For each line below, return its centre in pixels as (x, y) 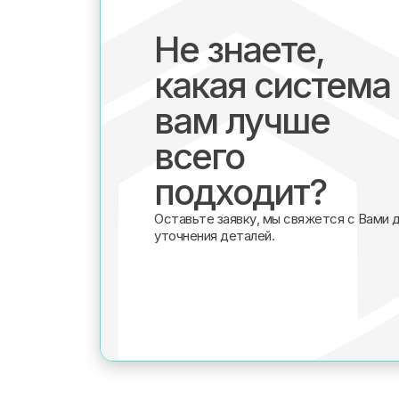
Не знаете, (239, 49)
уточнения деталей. (214, 236)
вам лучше (242, 121)
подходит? (240, 192)
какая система (272, 85)
